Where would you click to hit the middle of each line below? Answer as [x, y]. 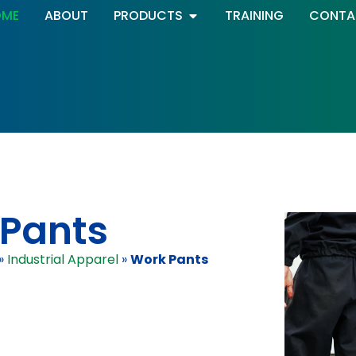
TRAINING [254, 15]
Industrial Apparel [62, 260]
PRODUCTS [148, 15]
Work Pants [169, 260]
